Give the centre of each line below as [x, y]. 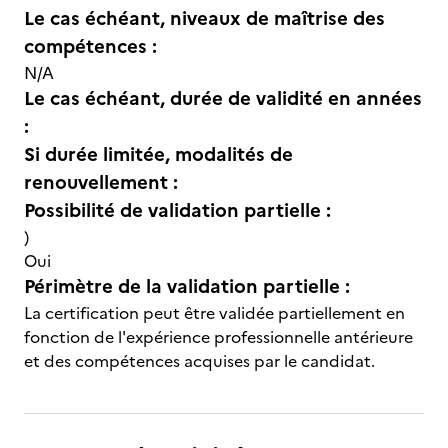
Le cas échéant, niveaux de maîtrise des [204, 18]
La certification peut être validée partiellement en [214, 313]
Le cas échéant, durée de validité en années [223, 98]
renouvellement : [101, 182]
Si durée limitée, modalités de [158, 154]
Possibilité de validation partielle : [177, 210]
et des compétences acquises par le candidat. [199, 361]
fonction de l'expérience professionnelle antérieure [218, 337]
